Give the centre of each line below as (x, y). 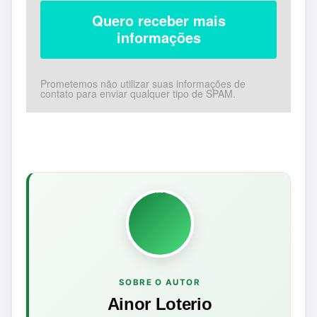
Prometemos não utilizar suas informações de (143, 83)
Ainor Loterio (160, 304)
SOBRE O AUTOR (160, 282)
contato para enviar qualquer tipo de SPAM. (138, 93)
